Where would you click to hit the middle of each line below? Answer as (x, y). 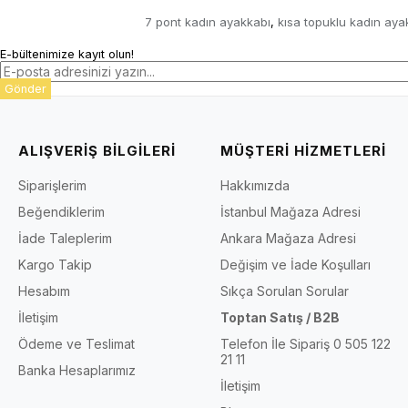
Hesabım (44, 291)
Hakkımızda (255, 185)
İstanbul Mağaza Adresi (291, 211)
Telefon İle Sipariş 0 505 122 (306, 343)
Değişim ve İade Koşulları (296, 264)
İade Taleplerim (65, 238)
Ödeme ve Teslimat (76, 343)
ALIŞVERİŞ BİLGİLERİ (97, 150)
